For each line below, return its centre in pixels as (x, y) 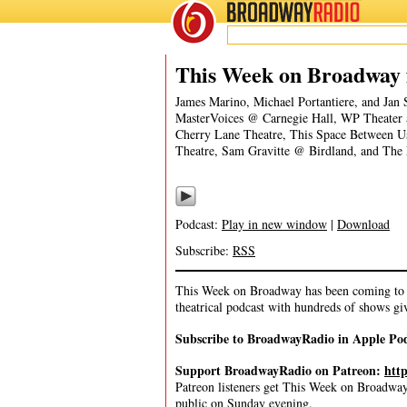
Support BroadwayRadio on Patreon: (280, 370)
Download (363, 224)
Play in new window (274, 224)
